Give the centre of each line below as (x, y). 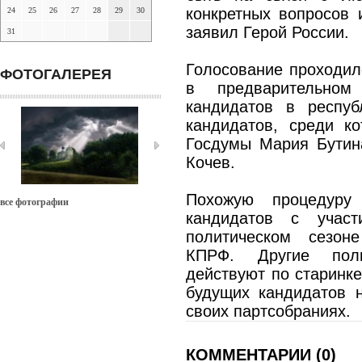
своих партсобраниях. (268, 311)
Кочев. (210, 162)
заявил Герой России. (267, 32)
